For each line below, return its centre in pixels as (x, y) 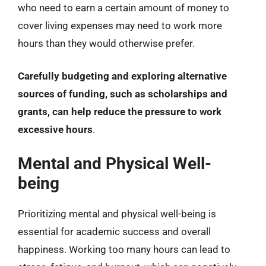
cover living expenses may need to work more (120, 25)
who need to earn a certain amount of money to (123, 7)
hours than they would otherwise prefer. (106, 43)
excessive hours (55, 129)
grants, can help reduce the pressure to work (120, 112)
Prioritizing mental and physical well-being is (117, 213)
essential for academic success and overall (114, 231)
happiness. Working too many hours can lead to (124, 249)
